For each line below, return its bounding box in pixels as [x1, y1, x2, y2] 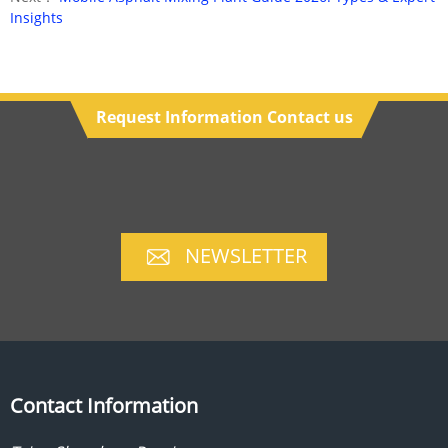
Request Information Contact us [95, 106, 353, 128]
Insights [10, 8, 63, 27]
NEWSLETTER [185, 242, 307, 269]
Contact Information [10, 391, 198, 419]
